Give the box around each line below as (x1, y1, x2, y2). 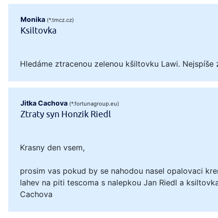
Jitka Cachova (20, 99, 68, 108)
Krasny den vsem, (20, 143, 85, 153)
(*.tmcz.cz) (47, 16, 74, 23)
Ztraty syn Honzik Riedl (20, 109, 111, 120)
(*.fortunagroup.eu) (69, 100, 120, 108)
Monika (20, 15, 46, 23)
